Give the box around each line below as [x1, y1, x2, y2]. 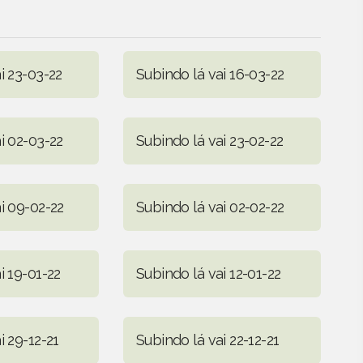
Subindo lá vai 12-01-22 [135, 264, 281, 282]
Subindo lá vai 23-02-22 [135, 131, 284, 149]
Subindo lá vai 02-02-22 [135, 198, 284, 216]
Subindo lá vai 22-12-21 [135, 331, 280, 348]
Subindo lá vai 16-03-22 [135, 65, 284, 83]
